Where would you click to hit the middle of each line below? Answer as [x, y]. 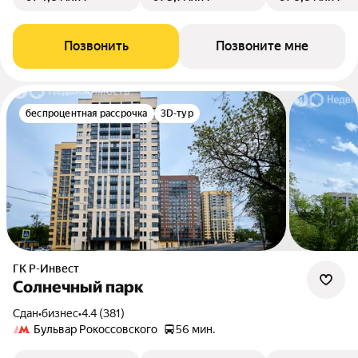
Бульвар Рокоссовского [95, 329]
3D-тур [177, 113]
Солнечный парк [78, 287]
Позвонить [96, 46]
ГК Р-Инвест [49, 268]
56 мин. [195, 329]
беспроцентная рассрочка [87, 113]
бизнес [60, 313]
